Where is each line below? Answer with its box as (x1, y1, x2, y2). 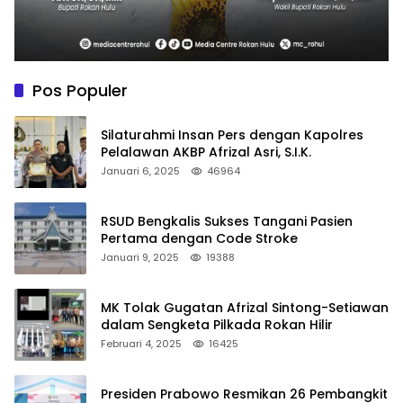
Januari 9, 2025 (101, 250, 179, 265)
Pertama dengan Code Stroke (101, 229, 298, 248)
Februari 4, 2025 (101, 336, 182, 352)
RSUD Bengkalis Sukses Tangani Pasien (101, 212, 353, 231)
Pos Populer (32, 79, 128, 103)
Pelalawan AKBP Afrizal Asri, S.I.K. (101, 143, 311, 162)
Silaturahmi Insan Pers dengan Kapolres (101, 126, 363, 145)
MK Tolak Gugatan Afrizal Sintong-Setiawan (101, 299, 389, 318)
